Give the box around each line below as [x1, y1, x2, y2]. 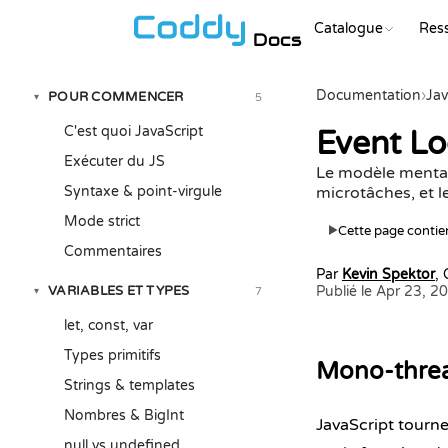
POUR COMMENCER [48, 89, 184, 105]
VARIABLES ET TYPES [48, 283, 190, 299]
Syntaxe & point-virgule [64, 183, 222, 200]
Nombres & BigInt [64, 407, 184, 424]
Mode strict [64, 213, 140, 230]
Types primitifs [64, 347, 161, 364]
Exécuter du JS [64, 153, 165, 170]
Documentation [316, 86, 421, 104]
